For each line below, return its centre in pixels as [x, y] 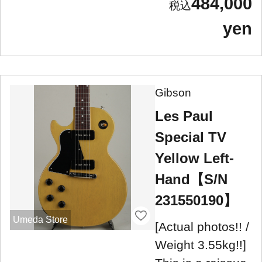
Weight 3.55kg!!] [201, 244]
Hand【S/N [191, 179]
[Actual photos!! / [202, 226]
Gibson [173, 92]
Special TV [191, 137]
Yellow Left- [194, 158]
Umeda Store [40, 219]
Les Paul [184, 116]
